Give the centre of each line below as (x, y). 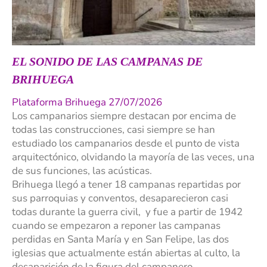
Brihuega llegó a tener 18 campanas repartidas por (126, 184)
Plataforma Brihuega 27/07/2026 (87, 102)
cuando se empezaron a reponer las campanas (116, 225)
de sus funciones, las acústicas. (82, 170)
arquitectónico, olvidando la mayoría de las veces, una (133, 157)
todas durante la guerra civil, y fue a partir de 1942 (127, 212)
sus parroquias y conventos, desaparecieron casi (120, 198)
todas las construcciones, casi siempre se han (114, 129)
